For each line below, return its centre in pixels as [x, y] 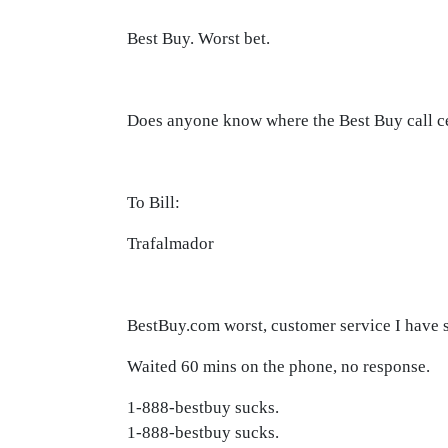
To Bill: [153, 202]
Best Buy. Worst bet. [198, 38]
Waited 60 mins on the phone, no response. [278, 366]
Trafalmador [170, 243]
